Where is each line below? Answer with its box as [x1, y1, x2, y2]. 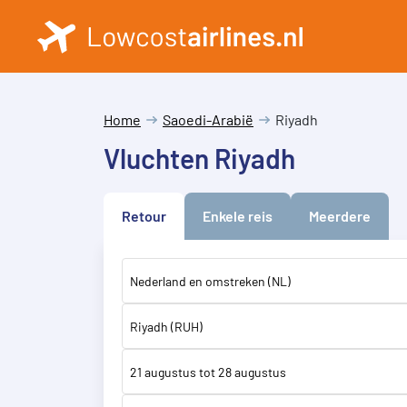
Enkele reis [203, 207, 273, 224]
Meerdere [309, 207, 371, 224]
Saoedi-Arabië [163, 111, 253, 128]
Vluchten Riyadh [104, 142, 295, 174]
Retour [122, 207, 166, 224]
